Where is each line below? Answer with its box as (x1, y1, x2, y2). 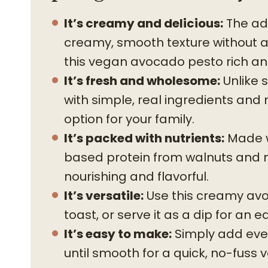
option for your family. (64, 111, 194, 127)
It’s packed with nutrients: (64, 130, 224, 147)
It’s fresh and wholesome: (64, 72, 220, 89)
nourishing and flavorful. (64, 168, 209, 185)
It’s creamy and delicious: (64, 15, 223, 32)
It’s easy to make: (64, 226, 172, 242)
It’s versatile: (64, 187, 144, 204)
